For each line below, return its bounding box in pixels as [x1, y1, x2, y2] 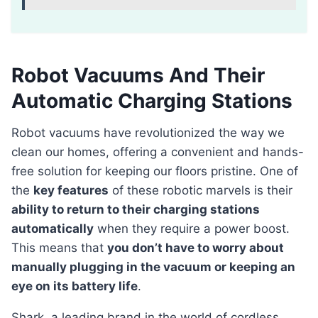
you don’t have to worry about [107, 241, 284, 256]
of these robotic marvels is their [109, 183, 292, 198]
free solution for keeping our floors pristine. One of [11, 164, 298, 179]
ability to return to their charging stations [11, 202, 260, 217]
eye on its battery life [11, 279, 138, 294]
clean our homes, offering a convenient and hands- [11, 145, 304, 160]
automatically [11, 221, 94, 236]
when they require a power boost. [94, 221, 290, 236]
